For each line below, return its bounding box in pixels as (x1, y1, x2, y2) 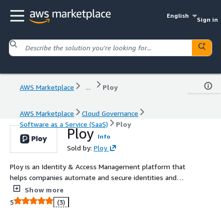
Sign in (196, 16, 218, 23)
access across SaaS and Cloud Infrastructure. (10, 184, 149, 192)
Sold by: (67, 143, 94, 152)
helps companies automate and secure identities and (10, 173, 177, 182)
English (167, 12, 189, 19)
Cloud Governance (82, 109, 138, 117)
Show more (25, 185, 64, 194)
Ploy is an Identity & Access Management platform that (10, 162, 185, 171)
